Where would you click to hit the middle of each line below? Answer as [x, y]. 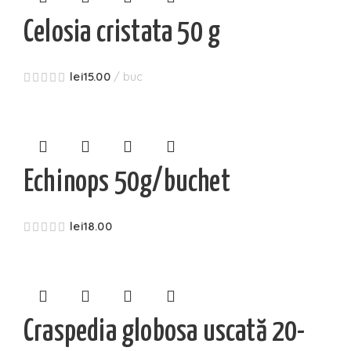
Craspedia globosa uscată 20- [165, 332]
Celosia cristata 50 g [122, 34]
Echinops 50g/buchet [127, 183]
